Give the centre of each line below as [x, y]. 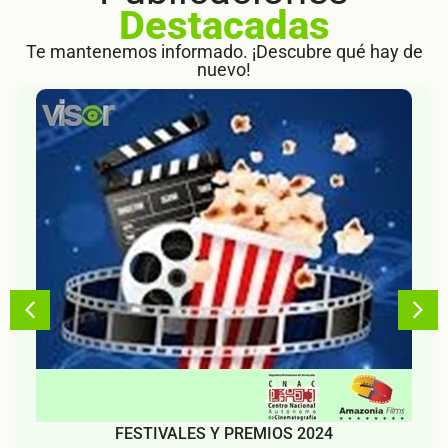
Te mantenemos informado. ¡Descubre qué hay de [224, 51]
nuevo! [224, 69]
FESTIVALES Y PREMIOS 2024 [224, 433]
